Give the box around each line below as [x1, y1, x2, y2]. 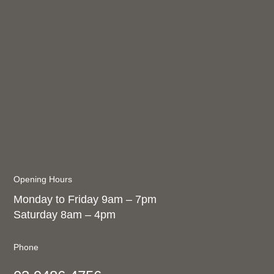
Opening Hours [13, 174, 73, 185]
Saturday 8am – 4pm [13, 209, 116, 221]
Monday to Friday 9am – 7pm [13, 193, 157, 206]
